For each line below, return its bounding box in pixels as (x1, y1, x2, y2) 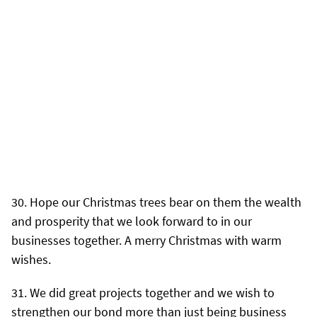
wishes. (11, 250, 51, 267)
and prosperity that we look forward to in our (11, 212, 252, 229)
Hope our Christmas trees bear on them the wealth (30, 193, 301, 210)
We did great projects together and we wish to (30, 284, 275, 301)
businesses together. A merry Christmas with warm (11, 231, 282, 248)
